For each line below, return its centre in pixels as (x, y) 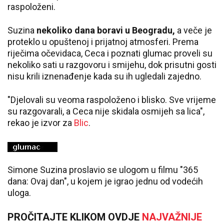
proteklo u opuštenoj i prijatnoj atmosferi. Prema (103, 42)
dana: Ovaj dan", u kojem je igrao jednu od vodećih (105, 181)
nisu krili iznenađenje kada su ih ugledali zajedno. (104, 76)
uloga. (19, 193)
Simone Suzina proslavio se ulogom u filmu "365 (103, 170)
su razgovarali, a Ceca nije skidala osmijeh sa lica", (106, 111)
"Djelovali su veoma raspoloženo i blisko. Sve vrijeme (112, 100)
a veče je (193, 30)
